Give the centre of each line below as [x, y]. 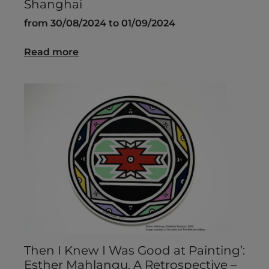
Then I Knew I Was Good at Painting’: [134, 251]
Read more [51, 52]
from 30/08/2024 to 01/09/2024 [100, 23]
